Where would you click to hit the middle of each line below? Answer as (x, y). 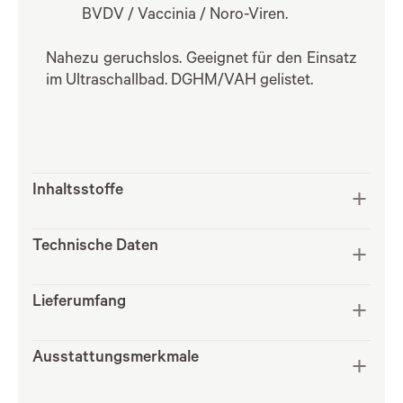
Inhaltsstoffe (78, 192)
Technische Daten (95, 247)
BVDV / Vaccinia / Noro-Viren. (185, 16)
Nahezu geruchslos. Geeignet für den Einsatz (201, 60)
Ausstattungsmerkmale (116, 359)
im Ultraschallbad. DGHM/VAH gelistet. (179, 82)
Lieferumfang (79, 303)
